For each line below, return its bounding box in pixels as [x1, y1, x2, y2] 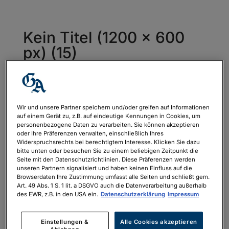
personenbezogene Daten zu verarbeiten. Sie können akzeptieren [17, 121, 200, 129]
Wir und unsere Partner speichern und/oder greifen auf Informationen [17, 104, 210, 111]
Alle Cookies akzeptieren [120, 218, 197, 226]
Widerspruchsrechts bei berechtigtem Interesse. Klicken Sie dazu [17, 139, 200, 146]
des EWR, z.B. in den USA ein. [17, 191, 99, 198]
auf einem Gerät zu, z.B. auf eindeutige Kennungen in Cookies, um [17, 112, 201, 120]
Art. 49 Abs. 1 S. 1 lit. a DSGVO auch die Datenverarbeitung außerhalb [17, 182, 207, 190]
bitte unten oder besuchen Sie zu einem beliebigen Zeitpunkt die [17, 147, 199, 155]
